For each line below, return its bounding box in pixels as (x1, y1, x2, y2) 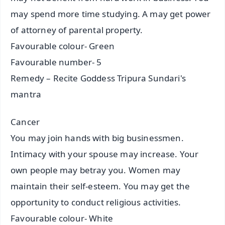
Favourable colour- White (11, 212, 114, 224)
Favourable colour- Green (11, 40, 115, 52)
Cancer (11, 116, 40, 128)
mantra (11, 88, 42, 100)
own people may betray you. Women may (11, 164, 181, 176)
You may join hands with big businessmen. (11, 132, 184, 144)
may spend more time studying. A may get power (11, 8, 211, 20)
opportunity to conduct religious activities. (11, 196, 181, 208)
